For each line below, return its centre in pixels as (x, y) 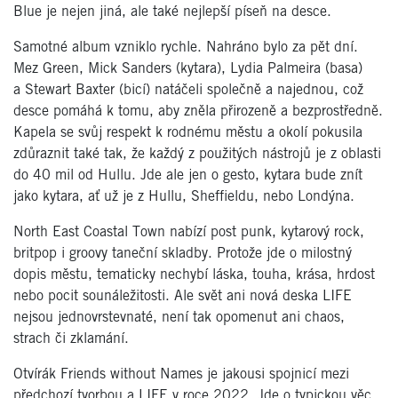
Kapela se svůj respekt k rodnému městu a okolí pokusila (188, 132)
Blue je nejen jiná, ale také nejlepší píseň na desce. (172, 12)
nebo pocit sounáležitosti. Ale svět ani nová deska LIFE (183, 296)
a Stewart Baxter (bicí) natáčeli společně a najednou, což (188, 90)
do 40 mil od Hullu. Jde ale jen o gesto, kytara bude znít (188, 175)
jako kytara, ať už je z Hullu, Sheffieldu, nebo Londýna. (184, 196)
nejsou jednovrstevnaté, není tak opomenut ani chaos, (179, 317)
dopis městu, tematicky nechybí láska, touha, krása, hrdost (194, 275)
